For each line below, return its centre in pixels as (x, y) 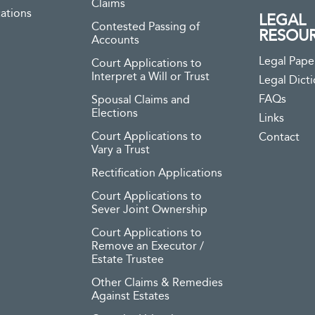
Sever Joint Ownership (149, 210)
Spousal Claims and (141, 100)
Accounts (115, 40)
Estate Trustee (128, 260)
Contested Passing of (146, 27)
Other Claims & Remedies (157, 283)
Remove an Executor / (148, 246)
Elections (115, 114)
